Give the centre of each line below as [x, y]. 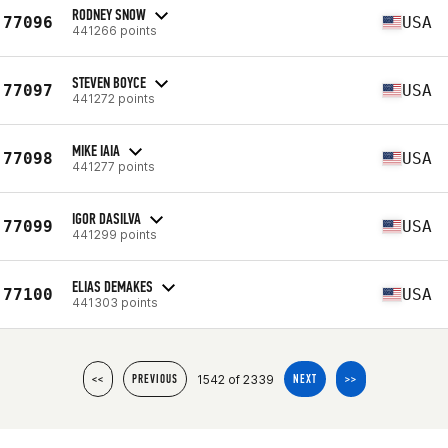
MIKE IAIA [96, 150]
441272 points [113, 98]
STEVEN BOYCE [109, 82]
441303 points [115, 302]
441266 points [114, 30]
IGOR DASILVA [106, 218]
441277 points [113, 166]
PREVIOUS [154, 379]
